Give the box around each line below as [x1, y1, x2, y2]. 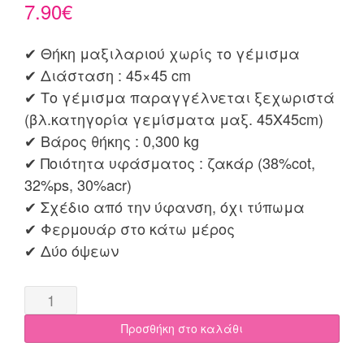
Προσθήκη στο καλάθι [121, 319, 243, 336]
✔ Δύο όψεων [24, 239, 119, 261]
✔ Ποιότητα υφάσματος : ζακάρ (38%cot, [24, 151, 315, 173]
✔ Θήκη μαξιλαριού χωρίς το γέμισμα [24, 41, 300, 63]
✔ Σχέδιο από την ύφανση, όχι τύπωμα [24, 195, 305, 217]
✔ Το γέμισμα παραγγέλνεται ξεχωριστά [24, 85, 335, 107]
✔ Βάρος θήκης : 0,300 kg [24, 129, 199, 151]
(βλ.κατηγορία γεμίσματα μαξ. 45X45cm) [24, 107, 323, 129]
